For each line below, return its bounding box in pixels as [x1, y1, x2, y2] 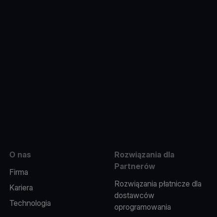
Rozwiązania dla [114, 150, 174, 159]
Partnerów [114, 161, 155, 171]
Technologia [9, 198, 51, 208]
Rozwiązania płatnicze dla [114, 179, 201, 188]
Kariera [9, 183, 33, 192]
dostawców [114, 190, 155, 200]
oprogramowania [114, 202, 171, 212]
